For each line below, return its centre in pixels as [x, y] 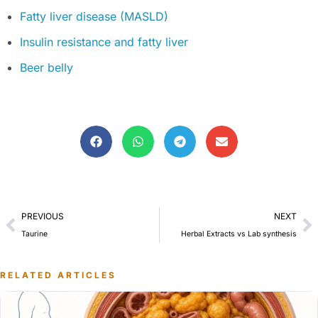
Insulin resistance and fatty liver [104, 42]
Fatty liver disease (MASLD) [94, 16]
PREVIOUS [43, 216]
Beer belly [46, 67]
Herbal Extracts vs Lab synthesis [239, 234]
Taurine [34, 234]
